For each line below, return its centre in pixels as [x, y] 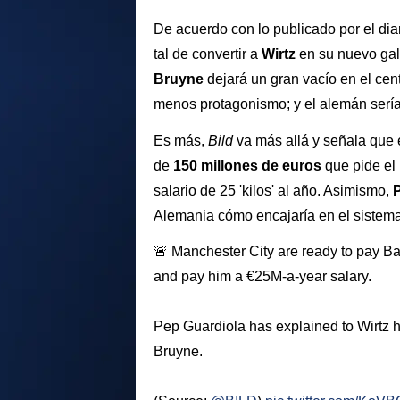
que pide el [358, 165]
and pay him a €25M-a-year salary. [262, 277]
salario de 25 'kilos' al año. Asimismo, [273, 190]
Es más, [181, 140]
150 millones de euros [247, 165]
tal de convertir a [208, 54]
